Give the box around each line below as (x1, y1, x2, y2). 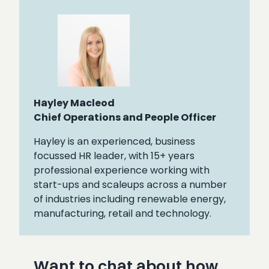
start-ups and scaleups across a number (34, 177, 227, 192)
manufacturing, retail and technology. (34, 206, 211, 220)
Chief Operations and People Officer (34, 110, 216, 124)
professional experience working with (34, 163, 210, 177)
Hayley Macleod (34, 95, 115, 110)
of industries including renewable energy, (34, 192, 226, 206)
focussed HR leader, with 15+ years (34, 148, 195, 163)
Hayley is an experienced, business (34, 134, 195, 148)
